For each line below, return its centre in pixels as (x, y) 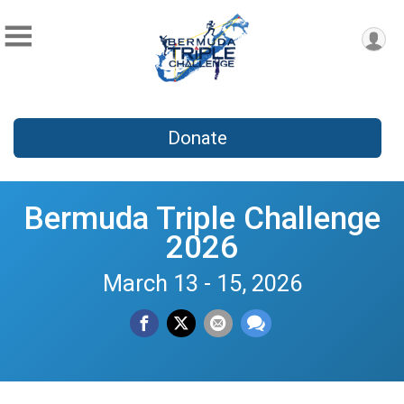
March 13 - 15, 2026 (202, 283)
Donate (197, 138)
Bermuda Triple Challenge (202, 218)
